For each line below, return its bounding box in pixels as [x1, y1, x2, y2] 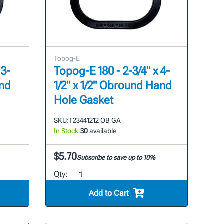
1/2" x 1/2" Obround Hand [54, 79, 172, 93]
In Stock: [54, 127, 81, 135]
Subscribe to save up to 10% [77, 154, 156, 162]
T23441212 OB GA [69, 116, 121, 125]
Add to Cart [89, 188, 129, 198]
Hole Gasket [54, 93, 114, 107]
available [88, 127, 117, 135]
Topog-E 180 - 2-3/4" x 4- [54, 64, 170, 78]
